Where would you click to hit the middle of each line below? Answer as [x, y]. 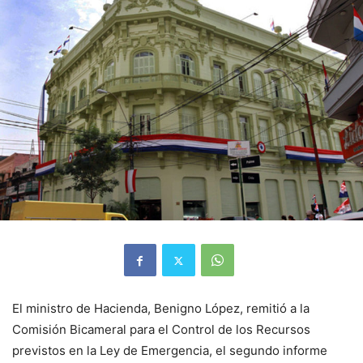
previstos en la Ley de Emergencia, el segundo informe [170, 351]
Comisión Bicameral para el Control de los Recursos [161, 330]
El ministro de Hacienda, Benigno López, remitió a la [161, 309]
